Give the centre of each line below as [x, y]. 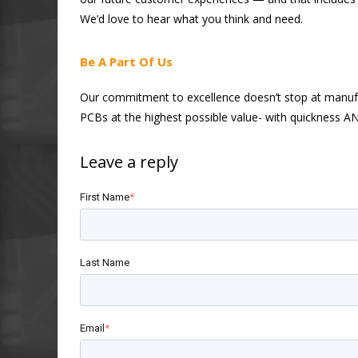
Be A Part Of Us [126, 61]
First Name [104, 197]
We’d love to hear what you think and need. [191, 18]
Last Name [104, 262]
